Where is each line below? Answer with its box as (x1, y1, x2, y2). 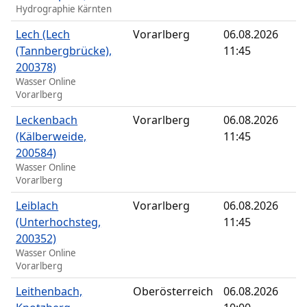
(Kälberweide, (16, 129, 87, 145)
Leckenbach (16, 112, 78, 128)
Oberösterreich (133, 284, 214, 299)
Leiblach (16, 198, 59, 214)
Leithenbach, (16, 284, 83, 299)
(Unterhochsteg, (16, 214, 101, 230)
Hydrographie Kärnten (16, 3, 112, 16)
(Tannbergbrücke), (16, 43, 112, 59)
